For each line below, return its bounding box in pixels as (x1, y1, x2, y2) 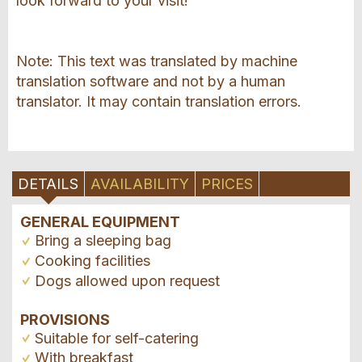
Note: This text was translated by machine (16, 53, 297, 70)
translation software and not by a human (16, 73, 285, 90)
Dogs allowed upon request (35, 271, 220, 289)
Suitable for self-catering (35, 329, 199, 347)
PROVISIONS (20, 310, 110, 328)
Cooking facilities (35, 252, 150, 269)
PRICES (201, 175, 253, 193)
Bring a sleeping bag (35, 232, 171, 250)
